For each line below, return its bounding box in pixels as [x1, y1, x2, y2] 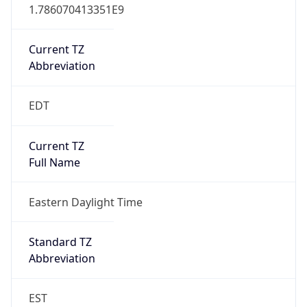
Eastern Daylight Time [28, 194, 143, 210]
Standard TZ [28, 234, 92, 250]
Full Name [28, 154, 80, 170]
